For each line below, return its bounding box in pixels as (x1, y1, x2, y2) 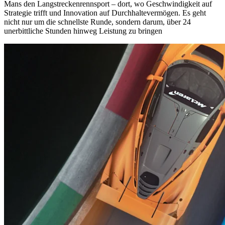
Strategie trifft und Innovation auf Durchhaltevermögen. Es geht (4, 8, 206, 17)
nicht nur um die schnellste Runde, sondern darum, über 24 (4, 17, 191, 26)
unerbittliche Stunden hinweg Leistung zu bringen (4, 26, 162, 35)
